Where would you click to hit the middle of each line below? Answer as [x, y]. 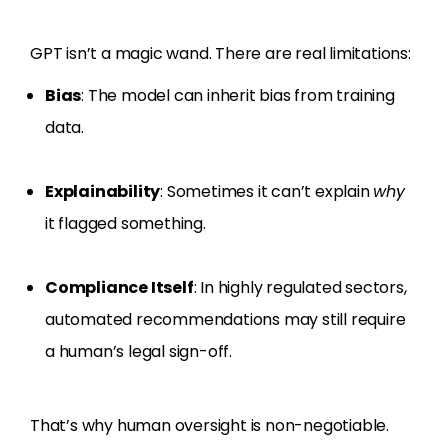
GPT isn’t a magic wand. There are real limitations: [220, 54]
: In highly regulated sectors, [300, 288]
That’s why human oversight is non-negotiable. [209, 426]
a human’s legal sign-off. [139, 352]
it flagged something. [125, 224]
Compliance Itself [119, 288]
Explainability [103, 192]
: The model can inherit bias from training [238, 96]
